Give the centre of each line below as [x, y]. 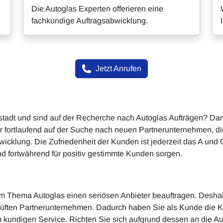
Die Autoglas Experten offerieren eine [97, 9]
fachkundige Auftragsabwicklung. [90, 21]
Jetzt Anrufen [118, 68]
